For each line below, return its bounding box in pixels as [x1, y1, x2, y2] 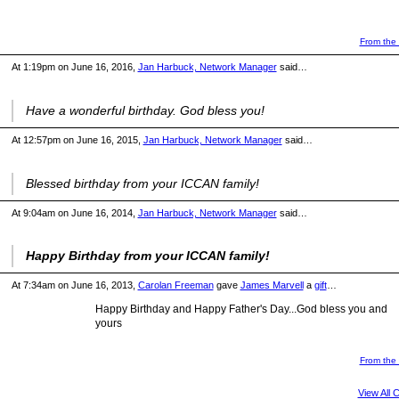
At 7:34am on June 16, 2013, [11, 280, 138, 291]
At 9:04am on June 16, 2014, [11, 207, 138, 218]
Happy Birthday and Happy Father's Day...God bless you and [94, 302, 387, 315]
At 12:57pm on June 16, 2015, [11, 134, 143, 145]
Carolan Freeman [137, 280, 214, 291]
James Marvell [240, 280, 304, 291]
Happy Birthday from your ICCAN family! [25, 248, 270, 264]
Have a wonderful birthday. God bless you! [25, 102, 265, 118]
